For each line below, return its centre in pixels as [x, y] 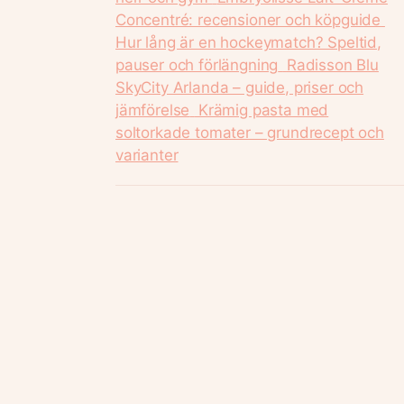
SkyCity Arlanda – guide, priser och [240, 87]
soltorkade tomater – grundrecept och [250, 132]
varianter [147, 155]
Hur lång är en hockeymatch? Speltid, [248, 42]
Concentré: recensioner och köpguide [248, 19]
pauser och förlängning [197, 64]
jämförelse [153, 110]
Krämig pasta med [264, 110]
